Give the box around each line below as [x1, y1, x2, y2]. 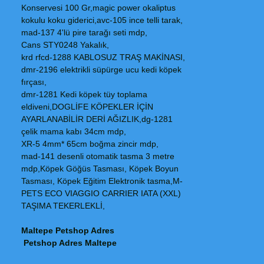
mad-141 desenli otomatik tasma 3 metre [21, 151, 174, 161]
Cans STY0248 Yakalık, [21, 40, 109, 49]
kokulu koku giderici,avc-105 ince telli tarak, [21, 15, 183, 25]
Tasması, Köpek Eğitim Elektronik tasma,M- [21, 176, 183, 186]
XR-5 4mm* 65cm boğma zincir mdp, [21, 139, 159, 148]
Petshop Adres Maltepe [21, 238, 117, 247]
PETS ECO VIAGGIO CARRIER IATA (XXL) [21, 189, 181, 198]
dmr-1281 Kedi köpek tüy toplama [21, 90, 147, 99]
